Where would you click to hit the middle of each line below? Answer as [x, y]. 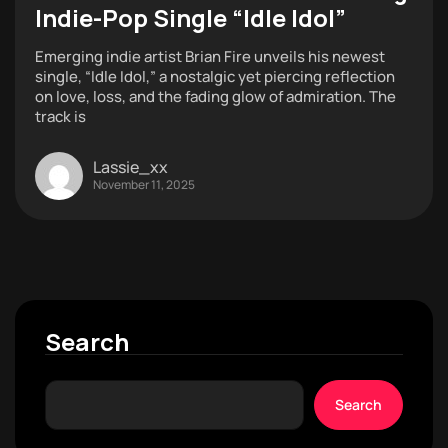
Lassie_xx [130, 166]
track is [60, 116]
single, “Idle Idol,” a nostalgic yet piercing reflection [215, 76]
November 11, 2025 [144, 184]
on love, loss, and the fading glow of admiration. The [215, 96]
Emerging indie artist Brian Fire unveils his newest [210, 56]
